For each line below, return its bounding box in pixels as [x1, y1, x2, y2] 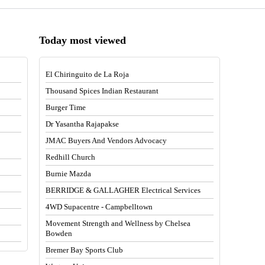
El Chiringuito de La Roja [46, 70, 130, 79]
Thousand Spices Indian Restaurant [46, 86, 159, 96]
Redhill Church [46, 153, 96, 162]
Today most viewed [39, 34, 127, 46]
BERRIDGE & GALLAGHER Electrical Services [46, 186, 201, 195]
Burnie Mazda [46, 169, 92, 179]
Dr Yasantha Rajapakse [46, 119, 119, 129]
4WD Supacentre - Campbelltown [46, 202, 153, 212]
